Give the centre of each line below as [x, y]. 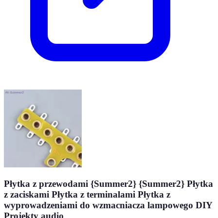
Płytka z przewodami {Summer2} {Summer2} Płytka [109, 183]
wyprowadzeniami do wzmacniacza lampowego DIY [108, 205]
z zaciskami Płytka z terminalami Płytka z [87, 194]
